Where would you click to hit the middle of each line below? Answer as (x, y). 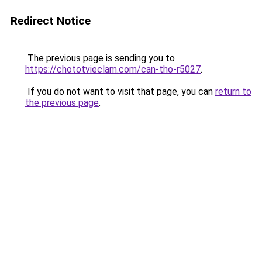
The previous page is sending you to (100, 58)
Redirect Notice (51, 21)
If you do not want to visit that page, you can (120, 92)
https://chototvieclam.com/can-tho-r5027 (113, 69)
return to (233, 92)
